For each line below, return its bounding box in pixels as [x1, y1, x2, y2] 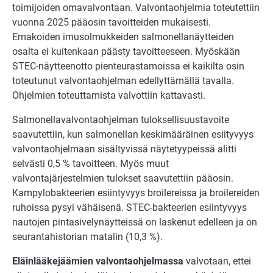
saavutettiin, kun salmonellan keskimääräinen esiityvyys [12, 129, 253, 141]
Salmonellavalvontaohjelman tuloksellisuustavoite [12, 114, 229, 126]
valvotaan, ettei [186, 255, 251, 268]
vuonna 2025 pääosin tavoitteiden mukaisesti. [12, 16, 211, 29]
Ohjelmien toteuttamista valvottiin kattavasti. [12, 90, 205, 102]
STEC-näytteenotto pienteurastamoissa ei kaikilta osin [12, 60, 244, 73]
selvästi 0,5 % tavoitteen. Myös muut [12, 158, 169, 170]
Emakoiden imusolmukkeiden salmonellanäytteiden [12, 31, 234, 43]
